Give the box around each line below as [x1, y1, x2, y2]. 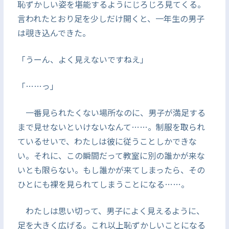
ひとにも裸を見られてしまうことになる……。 [17, 178, 189, 190]
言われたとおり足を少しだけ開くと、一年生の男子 [17, 12, 204, 25]
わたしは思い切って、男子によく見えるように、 [17, 204, 204, 217]
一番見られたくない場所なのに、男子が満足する [17, 106, 205, 119]
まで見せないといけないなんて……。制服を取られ [17, 121, 205, 133]
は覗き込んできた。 [17, 27, 90, 39]
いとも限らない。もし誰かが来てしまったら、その [17, 164, 205, 176]
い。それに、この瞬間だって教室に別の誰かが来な [17, 149, 205, 162]
